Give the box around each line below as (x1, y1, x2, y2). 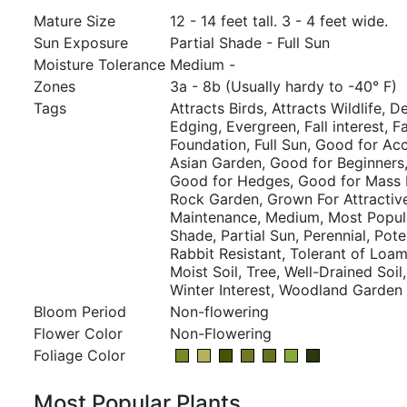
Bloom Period (34, 303, 126, 321)
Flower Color (34, 324, 123, 342)
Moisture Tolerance (34, 55, 165, 74)
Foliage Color (34, 346, 125, 364)
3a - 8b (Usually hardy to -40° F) (170, 77, 397, 95)
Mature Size (34, 12, 115, 30)
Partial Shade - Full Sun (170, 34, 330, 52)
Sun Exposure (34, 34, 128, 52)
